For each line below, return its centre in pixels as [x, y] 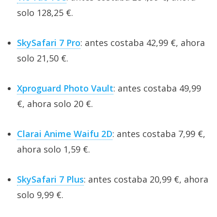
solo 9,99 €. [40, 194]
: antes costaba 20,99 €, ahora [146, 179]
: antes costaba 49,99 [157, 88]
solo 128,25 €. [45, 12]
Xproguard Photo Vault [65, 88]
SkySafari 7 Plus [50, 179]
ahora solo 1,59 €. [54, 149]
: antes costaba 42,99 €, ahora [143, 42]
